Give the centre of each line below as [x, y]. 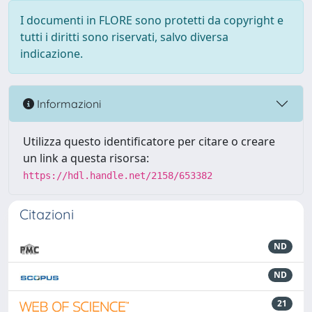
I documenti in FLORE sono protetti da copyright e [152, 20]
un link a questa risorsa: [86, 158]
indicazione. [52, 54]
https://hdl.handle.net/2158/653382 [118, 175]
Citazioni [47, 214]
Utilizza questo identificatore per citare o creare [149, 141]
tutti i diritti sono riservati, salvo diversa [124, 37]
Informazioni [68, 103]
